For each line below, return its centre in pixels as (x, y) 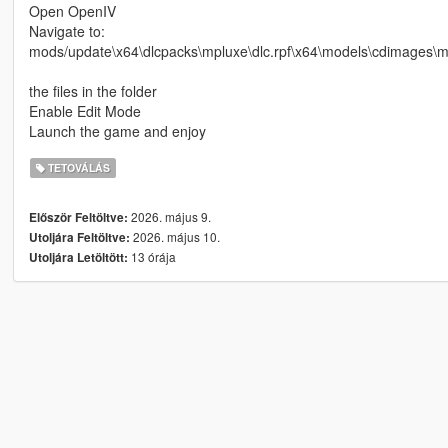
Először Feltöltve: (78, 218)
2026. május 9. (169, 217)
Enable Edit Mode (84, 111)
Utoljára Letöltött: (78, 258)
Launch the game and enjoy (117, 131)
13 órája (151, 257)
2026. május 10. (174, 237)
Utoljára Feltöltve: (79, 238)
